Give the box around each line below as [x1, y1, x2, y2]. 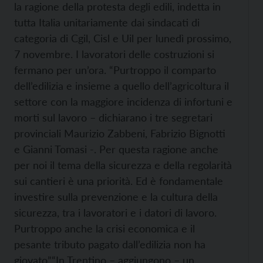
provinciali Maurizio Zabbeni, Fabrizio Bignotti [14, 127, 225, 140]
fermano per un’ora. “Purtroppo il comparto [14, 63, 216, 76]
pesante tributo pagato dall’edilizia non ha [14, 238, 205, 251]
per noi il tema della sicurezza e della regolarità [14, 159, 232, 171]
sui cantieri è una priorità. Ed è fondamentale [14, 174, 223, 187]
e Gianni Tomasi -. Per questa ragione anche [14, 143, 218, 156]
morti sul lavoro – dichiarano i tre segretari [14, 111, 213, 124]
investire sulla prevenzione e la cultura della [14, 190, 218, 203]
